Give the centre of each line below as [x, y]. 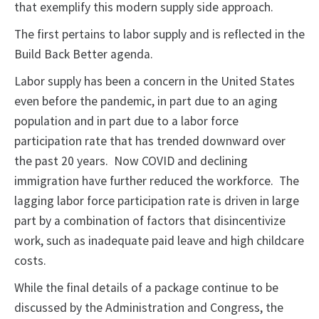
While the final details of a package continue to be [146, 288]
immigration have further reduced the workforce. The [157, 181]
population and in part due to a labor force [126, 121]
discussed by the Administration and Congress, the [149, 308]
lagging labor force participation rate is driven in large [157, 201]
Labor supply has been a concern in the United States [155, 82]
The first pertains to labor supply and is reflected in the [159, 35]
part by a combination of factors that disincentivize [150, 221]
